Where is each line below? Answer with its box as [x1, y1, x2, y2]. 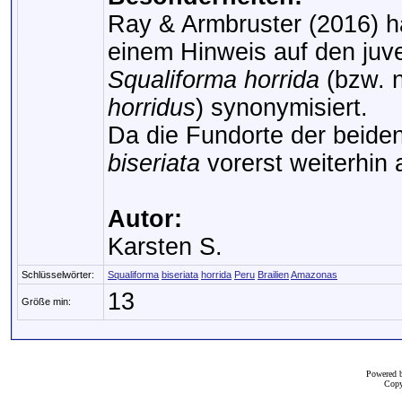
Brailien [258, 269, 289, 280]
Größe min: [22, 296, 71, 307]
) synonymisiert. [196, 94, 368, 121]
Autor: [108, 205, 182, 232]
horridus [108, 94, 196, 121]
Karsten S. [108, 233, 223, 260]
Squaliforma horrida [108, 66, 319, 93]
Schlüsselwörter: [22, 269, 94, 280]
